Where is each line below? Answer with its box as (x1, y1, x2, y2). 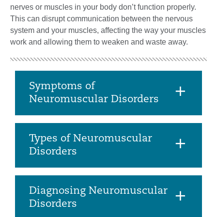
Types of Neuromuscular (29, 133, 152, 144)
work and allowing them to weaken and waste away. (10, 37, 188, 46)
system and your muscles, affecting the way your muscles (10, 26, 206, 34)
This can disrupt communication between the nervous (10, 14, 193, 23)
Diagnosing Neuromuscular (29, 186, 168, 196)
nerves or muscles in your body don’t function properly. (10, 2, 196, 11)
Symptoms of (29, 81, 95, 92)
